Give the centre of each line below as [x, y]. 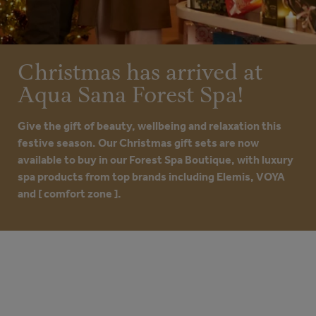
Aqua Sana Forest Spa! [131, 96]
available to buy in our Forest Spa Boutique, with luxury [156, 160]
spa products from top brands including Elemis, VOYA [151, 177]
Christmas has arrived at [140, 73]
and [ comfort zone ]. [69, 194]
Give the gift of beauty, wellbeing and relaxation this [150, 126]
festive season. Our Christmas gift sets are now [138, 143]
